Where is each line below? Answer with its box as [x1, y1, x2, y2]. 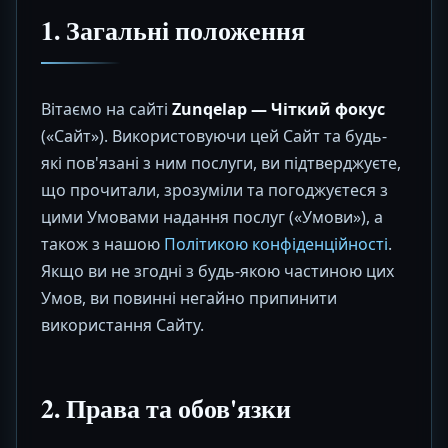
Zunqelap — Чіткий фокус [172, 98, 385, 120]
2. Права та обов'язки [41, 389, 291, 427]
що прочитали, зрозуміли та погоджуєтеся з [41, 179, 388, 201]
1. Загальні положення [41, 11, 305, 49]
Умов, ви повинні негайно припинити [41, 287, 337, 309]
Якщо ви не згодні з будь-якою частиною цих [41, 260, 394, 282]
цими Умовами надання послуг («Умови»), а [41, 206, 383, 228]
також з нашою [41, 233, 164, 255]
